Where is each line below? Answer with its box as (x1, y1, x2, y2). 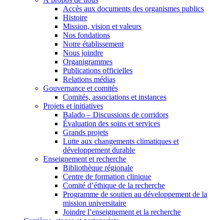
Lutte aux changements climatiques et (63, 137, 179, 145)
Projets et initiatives (43, 101, 103, 110)
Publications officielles (63, 66, 133, 75)
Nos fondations (63, 30, 110, 39)
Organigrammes (63, 57, 112, 66)
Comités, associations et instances (63, 92, 166, 101)
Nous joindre (63, 48, 103, 57)
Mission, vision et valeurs (63, 22, 141, 30)
